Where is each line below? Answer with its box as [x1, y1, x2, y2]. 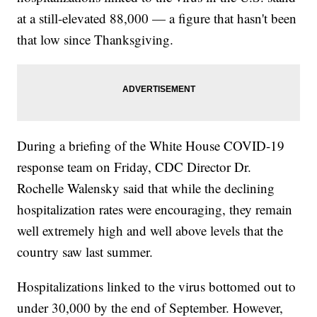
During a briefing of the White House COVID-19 [17, 137, 285, 155]
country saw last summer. [17, 243, 154, 261]
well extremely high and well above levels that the [17, 221, 284, 240]
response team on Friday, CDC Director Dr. [17, 158, 252, 176]
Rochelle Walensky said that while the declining [17, 179, 275, 197]
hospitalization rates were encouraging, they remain [17, 200, 293, 219]
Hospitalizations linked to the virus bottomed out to [17, 277, 296, 296]
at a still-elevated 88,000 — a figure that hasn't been [17, 9, 297, 28]
